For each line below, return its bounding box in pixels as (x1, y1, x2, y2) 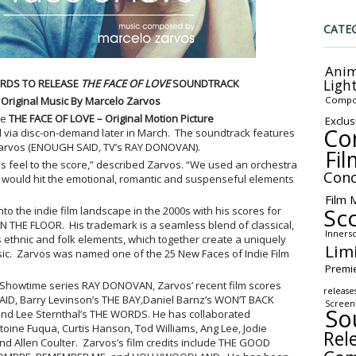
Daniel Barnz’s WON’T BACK (142, 292, 274, 307)
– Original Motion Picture (94, 111, 214, 126)
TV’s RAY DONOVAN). (100, 140, 200, 154)
